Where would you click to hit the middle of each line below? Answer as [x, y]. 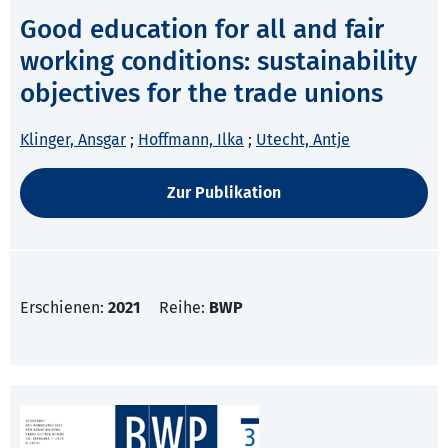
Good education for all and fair [202, 30]
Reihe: [184, 308]
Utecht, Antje [303, 140]
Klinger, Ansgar [73, 140]
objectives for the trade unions [201, 94]
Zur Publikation [224, 193]
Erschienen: [64, 308]
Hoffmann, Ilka [191, 140]
